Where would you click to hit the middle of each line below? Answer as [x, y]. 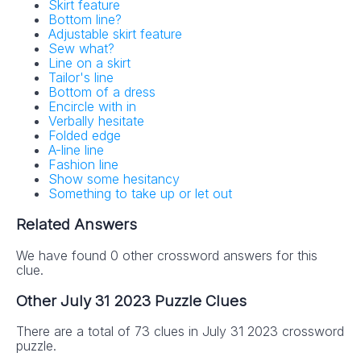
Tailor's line [81, 78]
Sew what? [81, 49]
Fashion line [83, 165]
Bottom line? [85, 20]
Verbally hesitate [96, 121]
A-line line [76, 150]
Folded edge [85, 136]
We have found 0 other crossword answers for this [167, 255]
